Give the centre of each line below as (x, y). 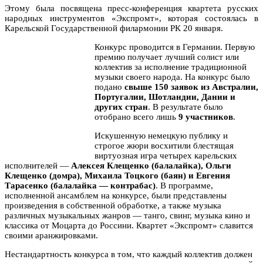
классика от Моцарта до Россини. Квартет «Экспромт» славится (129, 225)
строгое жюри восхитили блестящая (164, 145)
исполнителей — (38, 165)
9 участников (206, 117)
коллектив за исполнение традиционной (171, 67)
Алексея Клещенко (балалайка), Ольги (151, 165)
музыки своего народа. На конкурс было (172, 77)
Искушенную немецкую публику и (161, 135)
